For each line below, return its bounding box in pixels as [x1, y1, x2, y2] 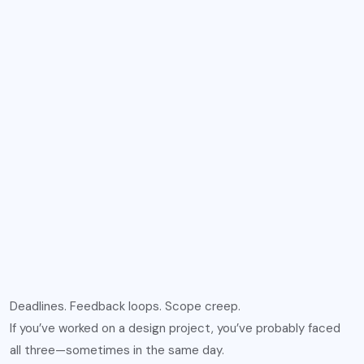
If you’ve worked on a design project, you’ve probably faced [10, 320, 340, 336]
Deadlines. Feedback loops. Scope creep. [10, 298, 240, 314]
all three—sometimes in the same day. [10, 342, 224, 358]
